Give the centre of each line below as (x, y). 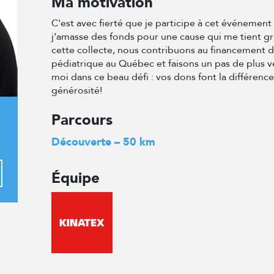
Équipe (76, 178)
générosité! (77, 91)
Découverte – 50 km (103, 142)
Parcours (82, 120)
